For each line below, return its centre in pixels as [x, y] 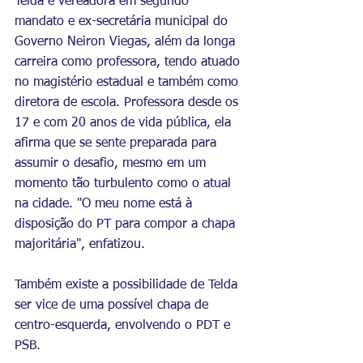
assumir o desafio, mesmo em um [112, 163]
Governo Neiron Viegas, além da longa [127, 42]
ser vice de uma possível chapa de [113, 305]
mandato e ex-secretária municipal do [123, 21]
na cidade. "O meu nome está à [105, 204]
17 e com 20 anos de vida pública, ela [125, 123]
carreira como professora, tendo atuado [129, 62]
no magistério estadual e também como [128, 82]
